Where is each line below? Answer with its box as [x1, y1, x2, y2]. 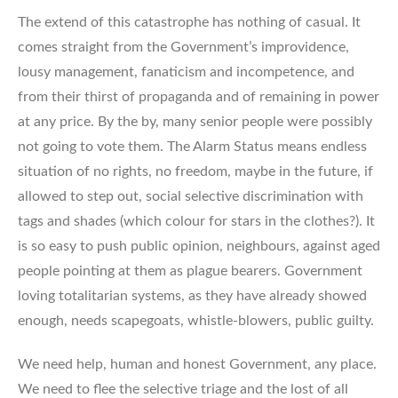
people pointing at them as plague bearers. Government [18, 263, 362, 278]
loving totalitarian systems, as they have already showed [18, 288, 367, 303]
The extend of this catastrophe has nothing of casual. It [18, 14, 361, 29]
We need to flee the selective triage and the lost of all [18, 381, 348, 396]
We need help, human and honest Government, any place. [18, 356, 377, 371]
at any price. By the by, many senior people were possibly [18, 114, 372, 129]
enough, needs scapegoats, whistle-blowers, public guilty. [18, 313, 374, 328]
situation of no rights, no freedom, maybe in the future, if [18, 163, 373, 179]
